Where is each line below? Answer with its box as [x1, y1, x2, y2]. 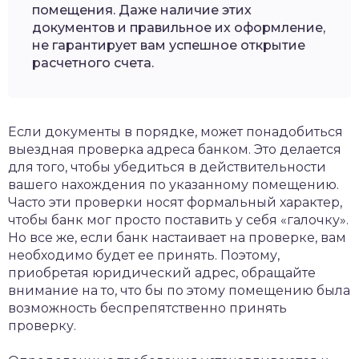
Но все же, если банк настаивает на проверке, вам [8, 230, 346, 246]
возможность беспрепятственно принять [8, 301, 287, 317]
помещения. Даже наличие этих [32, 2, 252, 18]
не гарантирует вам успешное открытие [32, 38, 305, 54]
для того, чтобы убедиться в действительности [8, 159, 326, 175]
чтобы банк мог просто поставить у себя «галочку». [8, 212, 349, 228]
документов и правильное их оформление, [32, 20, 325, 36]
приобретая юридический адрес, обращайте [8, 265, 316, 281]
